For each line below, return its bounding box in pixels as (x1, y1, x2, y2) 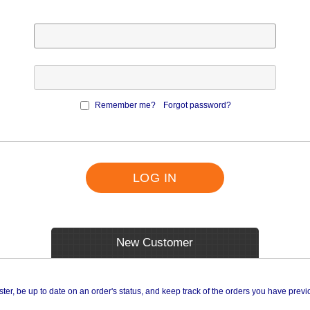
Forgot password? (163, 100, 231, 110)
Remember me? (94, 100, 156, 110)
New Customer (116, 236, 194, 249)
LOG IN (132, 171, 177, 185)
